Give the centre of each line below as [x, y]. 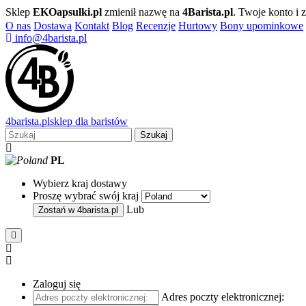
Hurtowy [198, 26]
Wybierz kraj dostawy [80, 183]
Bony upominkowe [262, 26]
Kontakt [92, 26]
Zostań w [58, 210]
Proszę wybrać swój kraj [86, 196]
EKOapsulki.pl [67, 12]
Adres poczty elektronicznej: [223, 297]
